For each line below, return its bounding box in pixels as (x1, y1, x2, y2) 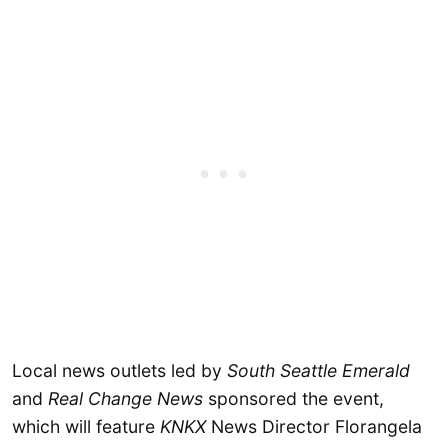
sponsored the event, (203, 387, 384, 409)
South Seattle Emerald (227, 359, 410, 381)
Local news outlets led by (12, 359, 227, 381)
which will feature (12, 415, 160, 437)
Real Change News (48, 387, 203, 409)
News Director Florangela (211, 415, 422, 437)
